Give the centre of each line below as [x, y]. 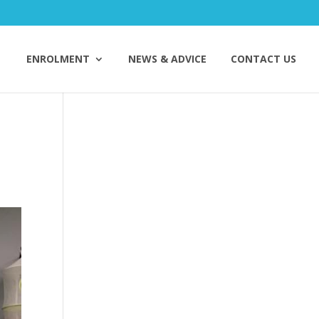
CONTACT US [263, 59]
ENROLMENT [58, 59]
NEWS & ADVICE [167, 59]
